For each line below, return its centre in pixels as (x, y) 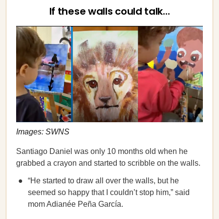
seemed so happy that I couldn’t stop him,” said (109, 192)
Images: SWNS (43, 132)
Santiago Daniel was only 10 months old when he (102, 151)
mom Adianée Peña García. (77, 204)
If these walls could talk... (109, 11)
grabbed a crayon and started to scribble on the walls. (109, 163)
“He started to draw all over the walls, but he (103, 181)
